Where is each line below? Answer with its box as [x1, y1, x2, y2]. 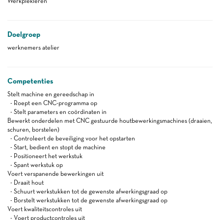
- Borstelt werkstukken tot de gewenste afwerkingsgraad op [7, 196, 167, 204]
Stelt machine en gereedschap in [7, 90, 94, 98]
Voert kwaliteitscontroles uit [7, 205, 82, 213]
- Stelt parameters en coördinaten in [7, 108, 107, 115]
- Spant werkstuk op [7, 161, 63, 168]
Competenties [7, 77, 53, 85]
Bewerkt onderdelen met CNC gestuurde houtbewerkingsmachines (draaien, [7, 117, 212, 124]
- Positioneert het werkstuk [7, 152, 82, 160]
